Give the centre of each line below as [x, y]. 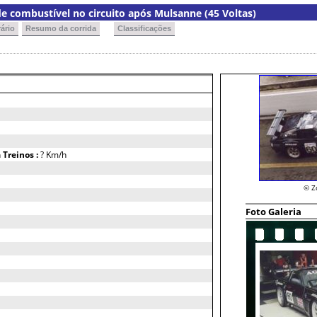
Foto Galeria [273, 212]
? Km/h [53, 155]
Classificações [144, 28]
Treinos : [22, 155]
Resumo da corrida [61, 28]
